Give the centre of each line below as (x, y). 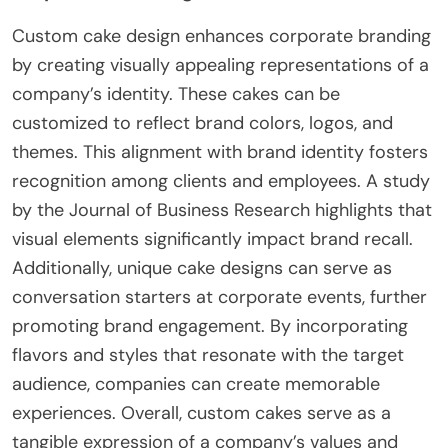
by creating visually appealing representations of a (220, 64)
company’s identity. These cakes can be (176, 93)
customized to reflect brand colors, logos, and (202, 122)
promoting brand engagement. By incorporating (210, 325)
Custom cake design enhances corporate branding (221, 35)
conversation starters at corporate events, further (219, 296)
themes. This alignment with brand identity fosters (220, 151)
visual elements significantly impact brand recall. (212, 238)
